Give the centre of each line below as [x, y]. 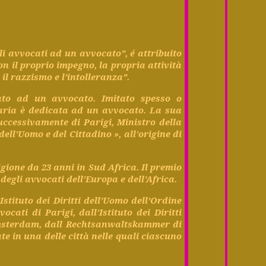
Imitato [118, 98]
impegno [76, 64]
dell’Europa [93, 178]
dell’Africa [151, 178]
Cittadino [90, 133]
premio [166, 167]
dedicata [48, 110]
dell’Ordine [156, 200]
